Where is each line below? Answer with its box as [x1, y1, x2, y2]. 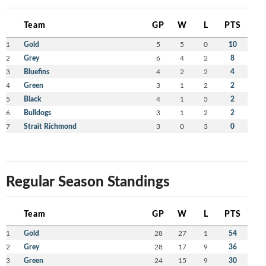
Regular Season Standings [5, 170, 170, 191]
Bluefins [23, 66, 49, 77]
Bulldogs [23, 107, 51, 118]
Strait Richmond [23, 121, 77, 131]
